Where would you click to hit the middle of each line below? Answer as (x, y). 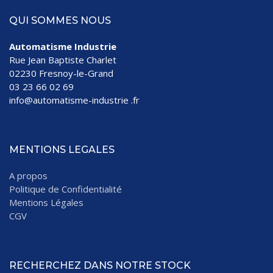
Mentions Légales (46, 202)
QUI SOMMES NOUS (60, 20)
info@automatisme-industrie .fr (74, 100)
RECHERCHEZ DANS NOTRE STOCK (100, 265)
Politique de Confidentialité (66, 189)
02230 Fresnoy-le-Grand (61, 73)
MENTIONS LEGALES (62, 149)
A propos (28, 175)
